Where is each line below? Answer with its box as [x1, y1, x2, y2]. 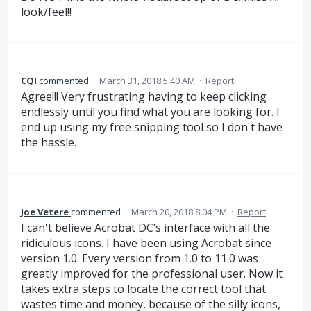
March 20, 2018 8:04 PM [131, 205, 227, 218]
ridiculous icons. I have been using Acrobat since [21, 235, 271, 251]
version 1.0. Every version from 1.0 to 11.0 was [21, 250, 258, 266]
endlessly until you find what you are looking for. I [21, 104, 280, 120]
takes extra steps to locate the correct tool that [21, 280, 266, 296]
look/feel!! [21, 4, 72, 20]
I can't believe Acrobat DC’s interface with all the [21, 219, 270, 235]
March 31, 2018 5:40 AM [99, 74, 195, 87]
